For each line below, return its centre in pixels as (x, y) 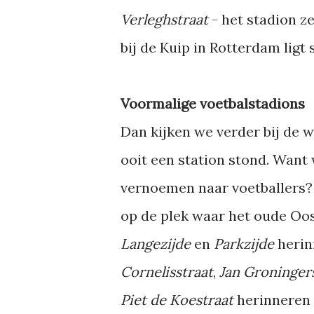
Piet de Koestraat (177, 300)
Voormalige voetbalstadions (213, 103)
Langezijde (157, 244)
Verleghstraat (164, 19)
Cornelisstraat (167, 272)
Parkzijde (246, 244)
